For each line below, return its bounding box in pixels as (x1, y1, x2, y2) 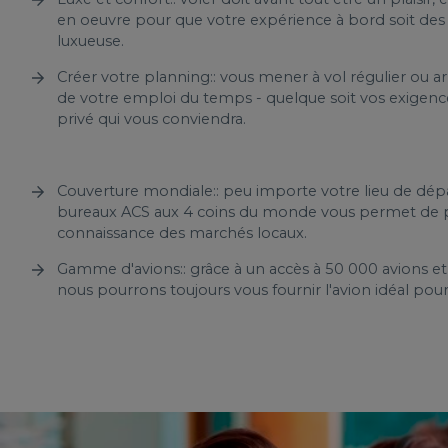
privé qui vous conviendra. (57, 110, 246, 129)
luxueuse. (57, 32, 124, 51)
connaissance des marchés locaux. (57, 224, 307, 243)
